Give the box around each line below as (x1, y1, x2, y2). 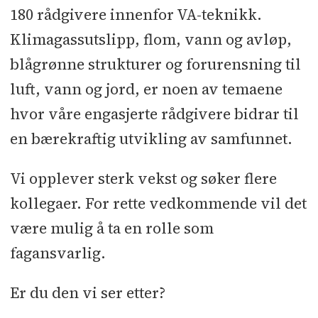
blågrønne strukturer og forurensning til (9, 53, 301, 75)
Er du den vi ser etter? (9, 283, 165, 304)
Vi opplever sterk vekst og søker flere (9, 168, 277, 190)
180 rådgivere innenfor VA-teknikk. (9, 4, 262, 25)
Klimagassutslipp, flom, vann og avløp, (9, 28, 292, 50)
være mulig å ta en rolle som (9, 218, 214, 239)
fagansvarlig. (9, 243, 106, 264)
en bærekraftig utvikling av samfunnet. (9, 128, 292, 149)
